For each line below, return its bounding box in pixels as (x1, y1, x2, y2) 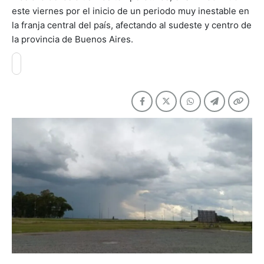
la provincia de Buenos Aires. (12, 34, 133, 45)
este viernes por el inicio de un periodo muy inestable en (12, 5, 249, 16)
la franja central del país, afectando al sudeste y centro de (12, 19, 252, 31)
